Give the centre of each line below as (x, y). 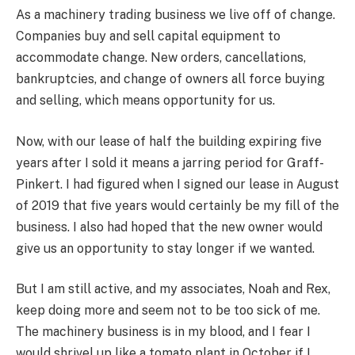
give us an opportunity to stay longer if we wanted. (165, 248)
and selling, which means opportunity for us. (147, 101)
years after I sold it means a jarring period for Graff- (170, 162)
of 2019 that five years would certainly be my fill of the (177, 205)
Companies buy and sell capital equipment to (148, 36)
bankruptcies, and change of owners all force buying (170, 79)
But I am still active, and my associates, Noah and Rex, (173, 289)
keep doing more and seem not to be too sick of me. (168, 311)
